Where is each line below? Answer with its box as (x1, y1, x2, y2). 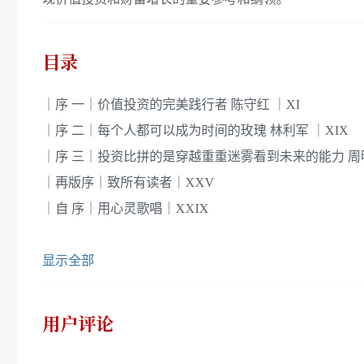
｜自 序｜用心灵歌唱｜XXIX (42, 201, 209, 215)
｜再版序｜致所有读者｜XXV (42, 175, 214, 189)
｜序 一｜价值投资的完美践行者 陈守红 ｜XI (42, 97, 300, 111)
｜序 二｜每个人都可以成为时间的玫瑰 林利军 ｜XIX (42, 123, 349, 137)
